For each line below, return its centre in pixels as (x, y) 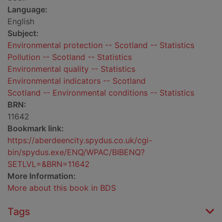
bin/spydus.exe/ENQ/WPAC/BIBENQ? (76, 152)
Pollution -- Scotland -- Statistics (70, 57)
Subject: (23, 33)
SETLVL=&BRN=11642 (49, 164)
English (21, 22)
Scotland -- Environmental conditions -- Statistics (101, 93)
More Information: (42, 176)
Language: (28, 10)
